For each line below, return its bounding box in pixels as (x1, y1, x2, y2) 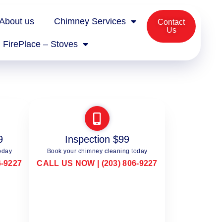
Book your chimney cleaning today (47, 148, 148, 155)
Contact (158, 18, 185, 26)
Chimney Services (54, 16, 126, 26)
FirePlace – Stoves (3, 39, 78, 49)
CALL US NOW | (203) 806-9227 (37, 159, 158, 167)
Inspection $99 (65, 134, 130, 145)
